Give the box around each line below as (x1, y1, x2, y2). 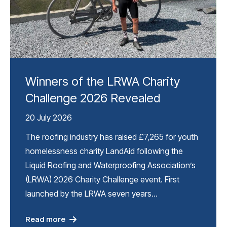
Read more (25, 214, 65, 225)
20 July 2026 (25, 112, 72, 123)
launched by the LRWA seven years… (25, 188, 158, 199)
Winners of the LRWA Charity (25, 73, 180, 89)
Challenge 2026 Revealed (25, 90, 160, 105)
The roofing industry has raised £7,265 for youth (25, 131, 198, 142)
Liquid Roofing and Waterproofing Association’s (25, 160, 196, 170)
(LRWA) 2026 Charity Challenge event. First (25, 174, 179, 184)
